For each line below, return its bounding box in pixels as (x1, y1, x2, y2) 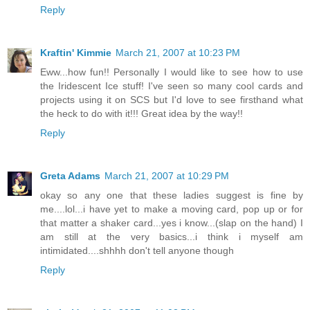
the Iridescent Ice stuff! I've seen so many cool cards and (40, 80, 303, 91)
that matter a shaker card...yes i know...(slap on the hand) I (40, 217, 303, 228)
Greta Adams (40, 170, 100, 181)
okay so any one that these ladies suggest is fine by (40, 189, 303, 201)
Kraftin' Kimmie (40, 46, 111, 58)
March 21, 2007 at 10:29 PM (104, 170, 229, 181)
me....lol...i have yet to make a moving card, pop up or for (40, 203, 303, 215)
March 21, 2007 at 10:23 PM (116, 46, 240, 58)
